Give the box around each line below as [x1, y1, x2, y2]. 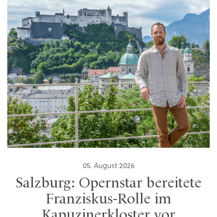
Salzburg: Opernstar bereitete [15, 176, 201, 191]
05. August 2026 [82, 162, 135, 171]
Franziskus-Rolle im [46, 192, 171, 207]
